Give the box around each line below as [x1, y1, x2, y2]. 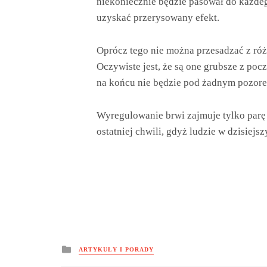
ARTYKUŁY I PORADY [79, 246, 154, 253]
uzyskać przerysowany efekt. [97, 12, 219, 24]
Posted [71, 241, 100, 254]
